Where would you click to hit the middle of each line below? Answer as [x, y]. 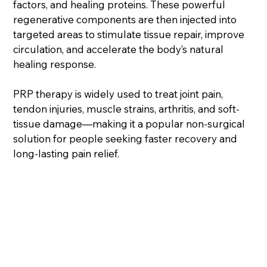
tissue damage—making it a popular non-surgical [129, 123]
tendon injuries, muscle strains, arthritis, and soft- [127, 108]
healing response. [55, 64]
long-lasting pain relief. [66, 153]
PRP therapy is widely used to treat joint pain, [118, 94]
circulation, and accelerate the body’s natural [119, 49]
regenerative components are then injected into [125, 19]
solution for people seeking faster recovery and [125, 138]
